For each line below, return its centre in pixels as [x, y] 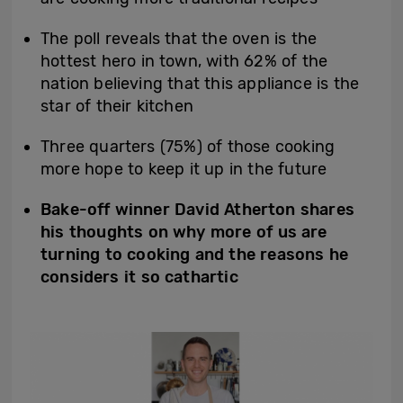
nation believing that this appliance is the [200, 84]
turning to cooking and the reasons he [195, 255]
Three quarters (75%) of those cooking [188, 147]
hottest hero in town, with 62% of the [184, 61]
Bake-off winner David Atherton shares [197, 210]
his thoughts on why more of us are [184, 232]
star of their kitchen [117, 106]
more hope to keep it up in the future [184, 169]
